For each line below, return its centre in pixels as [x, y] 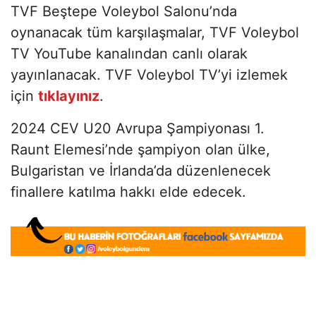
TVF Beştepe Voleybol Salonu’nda [124, 11]
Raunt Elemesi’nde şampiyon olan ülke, [140, 149]
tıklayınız [69, 96]
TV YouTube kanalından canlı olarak [129, 53]
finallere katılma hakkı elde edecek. [128, 192]
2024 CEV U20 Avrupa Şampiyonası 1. [138, 128]
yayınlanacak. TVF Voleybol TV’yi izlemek [149, 74]
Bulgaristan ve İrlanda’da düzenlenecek [141, 170]
